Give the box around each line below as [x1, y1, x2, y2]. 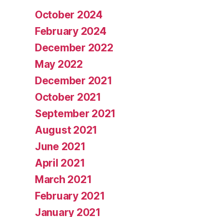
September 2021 [35, 108, 116, 120]
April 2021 [35, 157, 85, 170]
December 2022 [35, 42, 113, 54]
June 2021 [35, 140, 86, 153]
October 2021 [35, 91, 101, 104]
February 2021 [35, 190, 105, 202]
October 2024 [35, 9, 103, 21]
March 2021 [35, 173, 92, 186]
